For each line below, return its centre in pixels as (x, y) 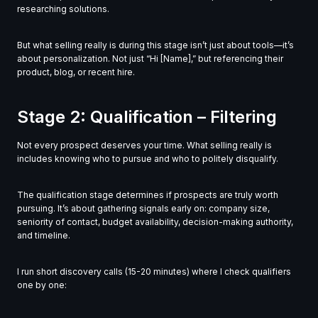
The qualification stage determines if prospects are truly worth (148, 195)
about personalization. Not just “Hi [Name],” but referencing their (150, 59)
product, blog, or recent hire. (76, 72)
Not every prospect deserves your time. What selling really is (144, 146)
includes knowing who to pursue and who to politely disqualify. (148, 159)
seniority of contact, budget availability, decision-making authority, (155, 222)
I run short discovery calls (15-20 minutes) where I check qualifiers (154, 272)
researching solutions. (63, 9)
